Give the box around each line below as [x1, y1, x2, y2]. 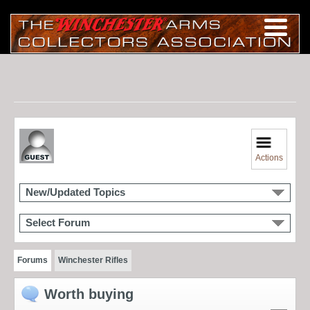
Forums [17, 255, 48, 265]
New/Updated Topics [26, 186, 125, 198]
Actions [255, 152, 284, 163]
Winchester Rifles [57, 255, 128, 265]
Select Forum [26, 217, 90, 228]
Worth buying [44, 286, 134, 302]
